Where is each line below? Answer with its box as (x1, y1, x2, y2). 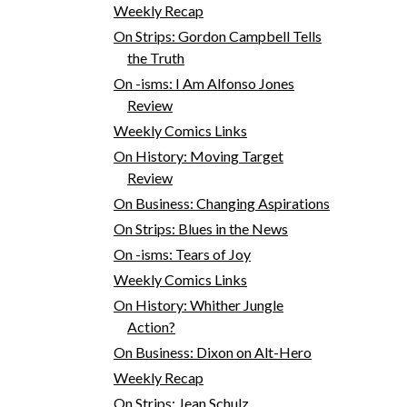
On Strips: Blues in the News (113, 219, 288, 237)
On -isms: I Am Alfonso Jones (113, 74, 294, 92)
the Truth (126, 48, 184, 66)
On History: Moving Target (113, 146, 283, 164)
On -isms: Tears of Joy (113, 244, 251, 263)
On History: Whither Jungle (113, 295, 283, 313)
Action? (126, 317, 175, 335)
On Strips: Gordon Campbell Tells (113, 26, 322, 45)
